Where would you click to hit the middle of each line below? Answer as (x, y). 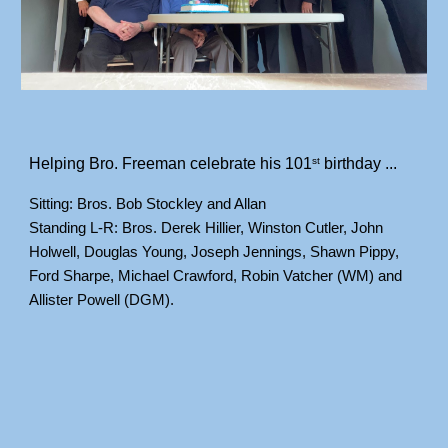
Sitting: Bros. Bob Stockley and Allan (148, 203)
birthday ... (359, 163)
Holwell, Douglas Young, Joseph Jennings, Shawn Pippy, (214, 251)
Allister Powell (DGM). (102, 299)
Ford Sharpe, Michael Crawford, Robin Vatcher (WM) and (216, 275)
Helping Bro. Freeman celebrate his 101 (171, 163)
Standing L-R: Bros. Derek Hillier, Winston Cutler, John (206, 227)
